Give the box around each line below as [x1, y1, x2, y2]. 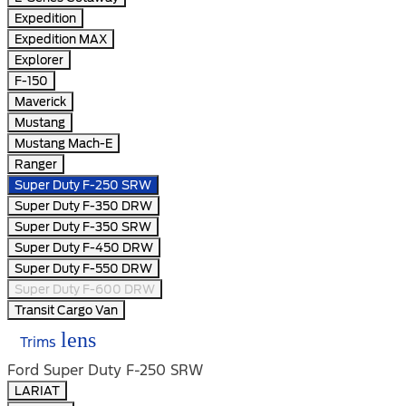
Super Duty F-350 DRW [14, 198, 152, 214]
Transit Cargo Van [14, 303, 118, 318]
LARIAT [14, 383, 60, 399]
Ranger [14, 157, 57, 172]
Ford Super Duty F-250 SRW [7, 360, 203, 381]
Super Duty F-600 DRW [14, 282, 155, 297]
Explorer [14, 53, 63, 68]
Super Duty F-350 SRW [14, 219, 151, 235]
